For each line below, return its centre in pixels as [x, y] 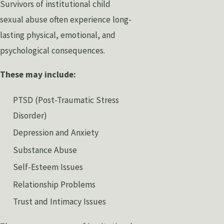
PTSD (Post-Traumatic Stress [66, 100]
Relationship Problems [54, 184]
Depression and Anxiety [56, 133]
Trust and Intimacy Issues [60, 202]
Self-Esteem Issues [48, 167]
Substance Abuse [45, 150]
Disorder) [30, 115]
